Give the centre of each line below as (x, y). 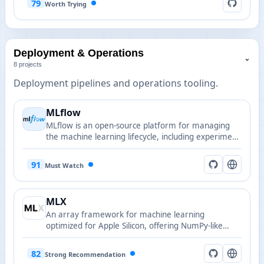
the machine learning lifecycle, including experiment (143, 137)
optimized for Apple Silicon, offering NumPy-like (134, 226)
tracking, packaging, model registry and (120, 148)
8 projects (28, 64)
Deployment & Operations (79, 53)
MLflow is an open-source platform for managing (138, 126)
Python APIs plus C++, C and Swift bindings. (127, 237)
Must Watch (64, 165)
